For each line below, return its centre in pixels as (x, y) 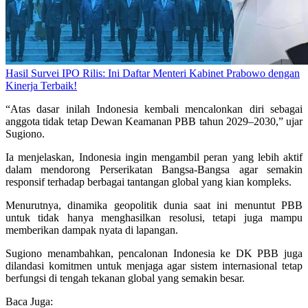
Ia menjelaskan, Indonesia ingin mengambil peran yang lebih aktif (154, 157)
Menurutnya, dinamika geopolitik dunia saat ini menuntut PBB (154, 206)
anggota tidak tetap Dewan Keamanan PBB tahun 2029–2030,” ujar (154, 122)
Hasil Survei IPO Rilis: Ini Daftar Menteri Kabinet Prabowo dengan (153, 74)
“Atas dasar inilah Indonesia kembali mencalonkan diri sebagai (154, 109)
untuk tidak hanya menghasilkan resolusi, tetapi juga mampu (154, 218)
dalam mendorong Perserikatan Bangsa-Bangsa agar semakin (154, 170)
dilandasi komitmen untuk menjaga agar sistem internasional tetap (154, 266)
